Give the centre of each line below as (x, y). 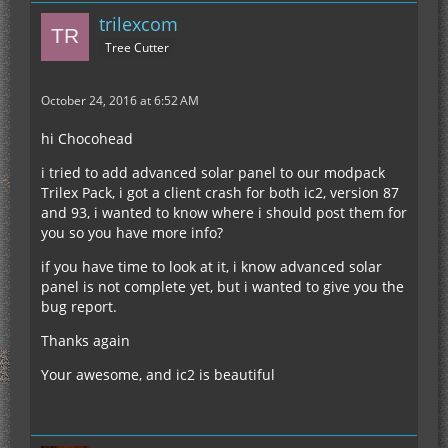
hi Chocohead (87, 139)
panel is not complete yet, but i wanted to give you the (222, 287)
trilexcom (138, 24)
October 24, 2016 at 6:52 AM (120, 101)
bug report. (79, 307)
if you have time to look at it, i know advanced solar (211, 267)
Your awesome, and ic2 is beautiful (158, 375)
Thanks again (85, 341)
